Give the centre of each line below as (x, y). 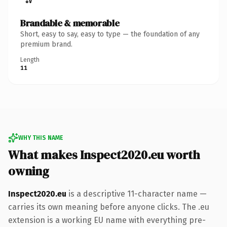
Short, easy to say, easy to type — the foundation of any (110, 34)
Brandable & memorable (70, 23)
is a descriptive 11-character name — (137, 194)
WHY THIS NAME (41, 138)
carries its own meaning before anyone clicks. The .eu (109, 207)
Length (30, 60)
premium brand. (46, 44)
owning (29, 171)
